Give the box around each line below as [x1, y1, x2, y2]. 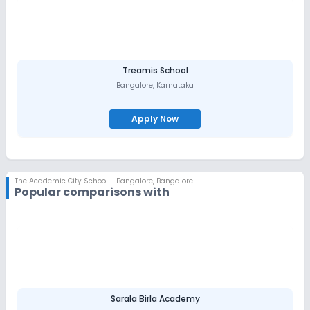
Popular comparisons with [15, 183, 170, 200]
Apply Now [131, 112, 179, 125]
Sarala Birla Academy [110, 292, 200, 304]
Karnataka [156, 80, 194, 91]
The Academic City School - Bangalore [15, 175, 153, 186]
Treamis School [122, 64, 188, 76]
